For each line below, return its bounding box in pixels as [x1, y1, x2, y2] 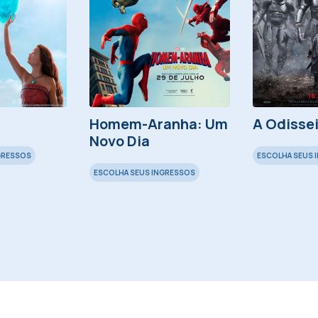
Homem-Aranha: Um [89, 114, 228, 134]
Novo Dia [89, 131, 150, 151]
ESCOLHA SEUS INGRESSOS [93, 168, 195, 178]
